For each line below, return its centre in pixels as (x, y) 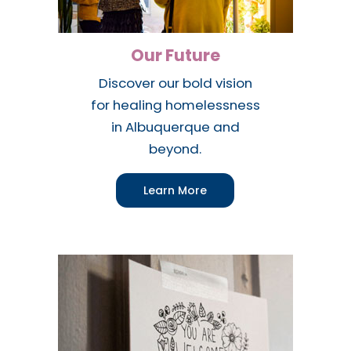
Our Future (175, 55)
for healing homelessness (175, 105)
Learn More (175, 190)
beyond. (175, 148)
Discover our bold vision (175, 83)
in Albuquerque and (175, 127)
